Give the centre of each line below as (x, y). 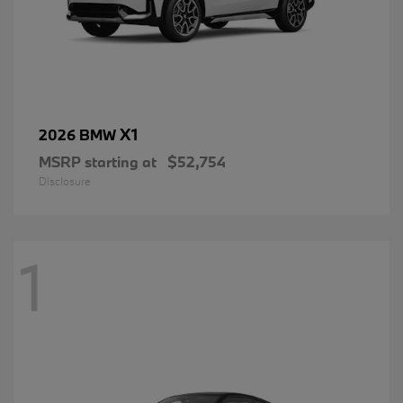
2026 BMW (79, 135)
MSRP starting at (98, 162)
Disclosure (65, 181)
